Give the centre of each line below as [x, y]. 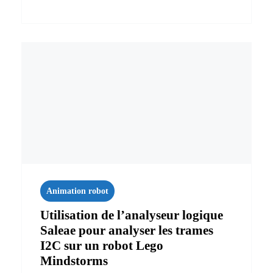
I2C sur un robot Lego [102, 245]
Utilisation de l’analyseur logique [132, 215]
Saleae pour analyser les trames [127, 230]
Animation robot [77, 191]
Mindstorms [74, 261]
